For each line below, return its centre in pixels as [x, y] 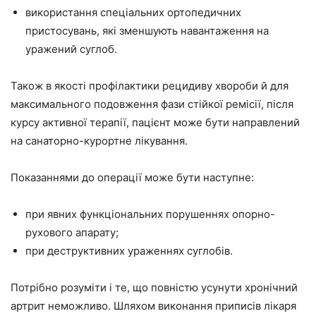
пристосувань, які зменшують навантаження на [147, 30]
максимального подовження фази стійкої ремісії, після [152, 104]
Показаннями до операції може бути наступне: [132, 177]
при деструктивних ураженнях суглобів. [129, 250]
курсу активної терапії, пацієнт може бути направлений [155, 122]
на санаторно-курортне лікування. [99, 140]
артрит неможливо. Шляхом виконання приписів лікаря [153, 305]
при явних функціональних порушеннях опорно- [150, 214]
